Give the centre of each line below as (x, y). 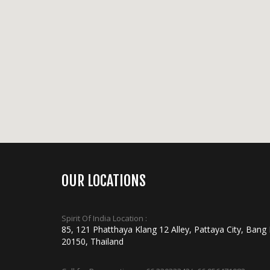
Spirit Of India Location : (104, 218)
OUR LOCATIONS (104, 181)
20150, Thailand (93, 241)
